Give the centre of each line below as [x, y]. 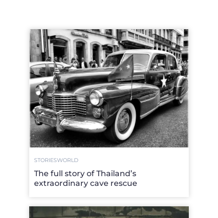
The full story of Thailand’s [85, 173]
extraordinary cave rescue [86, 183]
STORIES [45, 160]
